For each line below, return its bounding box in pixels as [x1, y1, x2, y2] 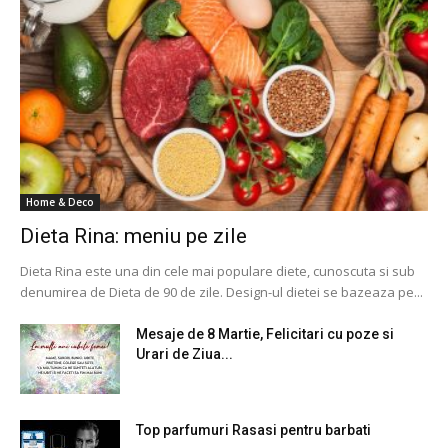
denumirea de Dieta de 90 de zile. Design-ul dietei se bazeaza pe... [20, 282, 423, 301]
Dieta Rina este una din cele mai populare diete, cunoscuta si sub [20, 261, 415, 280]
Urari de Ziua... [136, 345, 233, 362]
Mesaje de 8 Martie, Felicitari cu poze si [136, 325, 394, 342]
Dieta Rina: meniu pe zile [20, 223, 247, 248]
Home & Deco [26, 194, 94, 209]
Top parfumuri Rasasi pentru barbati [136, 421, 371, 438]
